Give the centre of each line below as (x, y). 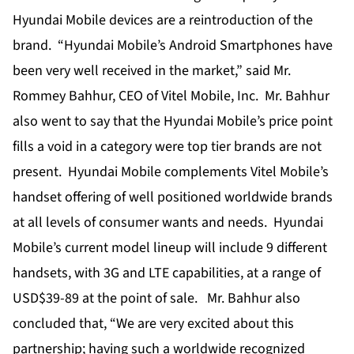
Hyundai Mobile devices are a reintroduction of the (163, 21)
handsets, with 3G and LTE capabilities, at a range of (167, 273)
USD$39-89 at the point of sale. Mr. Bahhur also (156, 299)
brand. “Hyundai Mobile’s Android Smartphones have (173, 46)
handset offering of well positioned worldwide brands (173, 198)
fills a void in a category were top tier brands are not (167, 147)
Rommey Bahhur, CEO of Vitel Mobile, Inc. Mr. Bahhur (171, 96)
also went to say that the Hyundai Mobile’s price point (173, 122)
